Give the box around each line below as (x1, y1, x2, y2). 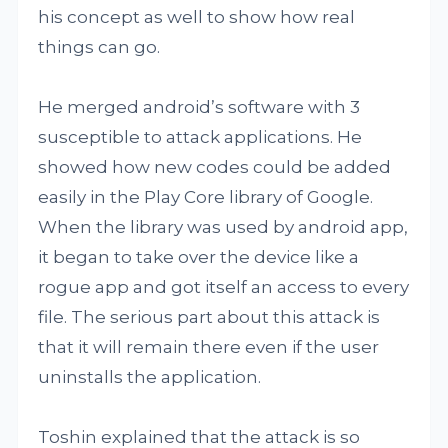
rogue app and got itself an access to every (38, 277, 410, 297)
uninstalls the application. (38, 367, 262, 387)
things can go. (38, 37, 161, 57)
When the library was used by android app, (38, 217, 409, 237)
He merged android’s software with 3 (38, 97, 361, 117)
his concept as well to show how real (38, 7, 356, 27)
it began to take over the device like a (38, 247, 360, 267)
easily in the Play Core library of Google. (38, 187, 374, 207)
